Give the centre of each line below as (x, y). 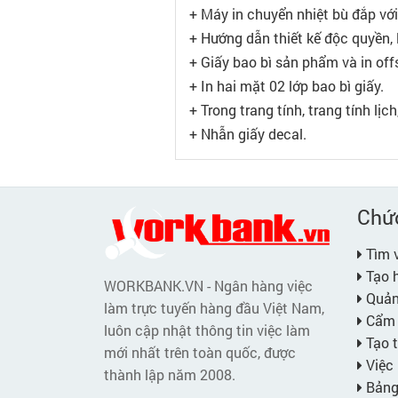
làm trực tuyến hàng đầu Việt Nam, (214, 308)
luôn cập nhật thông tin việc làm (207, 330)
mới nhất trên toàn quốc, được (200, 353)
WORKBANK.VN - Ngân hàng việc (208, 286)
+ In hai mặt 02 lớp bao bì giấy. (287, 86)
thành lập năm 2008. (170, 375)
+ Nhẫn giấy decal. (248, 134)
